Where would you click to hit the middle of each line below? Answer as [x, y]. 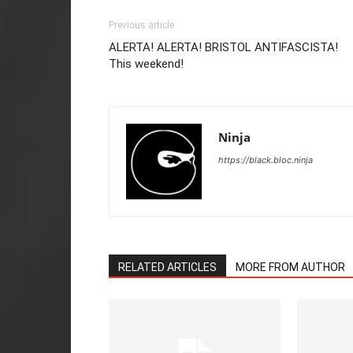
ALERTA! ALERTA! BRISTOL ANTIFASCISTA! [225, 47]
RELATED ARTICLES [167, 267]
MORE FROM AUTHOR [290, 267]
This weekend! [146, 64]
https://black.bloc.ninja [266, 160]
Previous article [141, 25]
